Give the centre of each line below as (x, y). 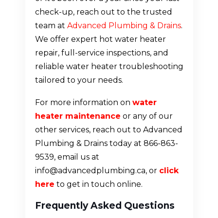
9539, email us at (67, 157)
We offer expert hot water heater (100, 39)
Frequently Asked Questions (105, 206)
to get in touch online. (98, 184)
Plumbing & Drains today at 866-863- (106, 144)
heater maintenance (78, 116)
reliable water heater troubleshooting (109, 67)
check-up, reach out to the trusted (103, 12)
